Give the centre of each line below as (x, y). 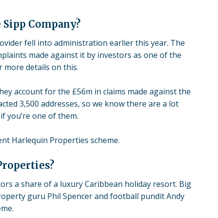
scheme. (104, 140)
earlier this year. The (146, 43)
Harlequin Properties (50, 140)
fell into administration (66, 43)
